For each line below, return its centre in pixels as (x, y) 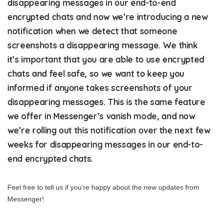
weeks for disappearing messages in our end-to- (105, 144)
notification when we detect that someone (92, 31)
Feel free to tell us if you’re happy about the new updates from (103, 187)
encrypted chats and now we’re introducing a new (108, 17)
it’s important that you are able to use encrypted (106, 59)
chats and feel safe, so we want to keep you (96, 74)
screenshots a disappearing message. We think (103, 45)
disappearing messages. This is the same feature (106, 102)
